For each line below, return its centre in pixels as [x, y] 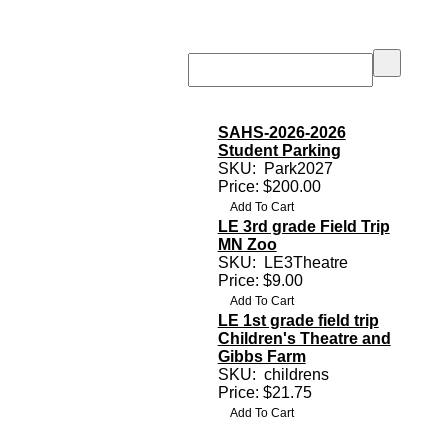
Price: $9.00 [260, 280]
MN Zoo [247, 244]
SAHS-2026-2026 [281, 132]
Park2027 [298, 168]
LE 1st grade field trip [298, 320]
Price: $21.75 [264, 392]
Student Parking [279, 150]
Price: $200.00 [269, 186]
